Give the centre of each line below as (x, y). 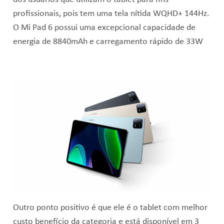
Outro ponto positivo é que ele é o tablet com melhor (110, 207)
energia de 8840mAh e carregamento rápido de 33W (108, 41)
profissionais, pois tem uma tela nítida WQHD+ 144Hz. (111, 13)
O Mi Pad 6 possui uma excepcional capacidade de (104, 27)
